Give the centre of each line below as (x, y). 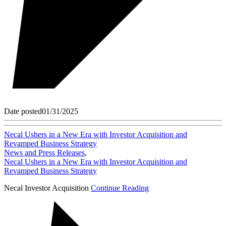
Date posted (23, 111)
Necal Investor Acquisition (47, 188)
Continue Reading (120, 188)
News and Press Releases (44, 153)
